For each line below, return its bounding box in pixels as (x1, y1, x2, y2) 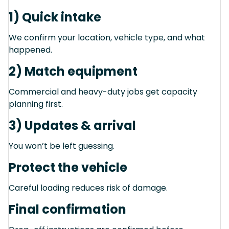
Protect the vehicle (9, 158, 127, 176)
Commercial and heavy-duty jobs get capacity (9, 85, 197, 98)
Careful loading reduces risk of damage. (9, 181, 168, 194)
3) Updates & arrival (9, 117, 136, 134)
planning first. (9, 98, 63, 110)
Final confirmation (9, 200, 126, 218)
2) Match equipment (9, 62, 138, 80)
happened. (9, 43, 52, 56)
